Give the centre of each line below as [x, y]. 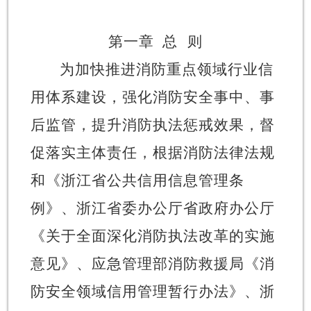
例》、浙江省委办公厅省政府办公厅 [152, 208]
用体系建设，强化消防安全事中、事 [152, 97]
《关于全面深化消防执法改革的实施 [152, 236]
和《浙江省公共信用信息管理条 [137, 180]
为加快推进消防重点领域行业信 [166, 69]
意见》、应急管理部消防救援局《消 [152, 263]
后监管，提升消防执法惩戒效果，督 [152, 125]
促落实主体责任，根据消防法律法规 [152, 152]
